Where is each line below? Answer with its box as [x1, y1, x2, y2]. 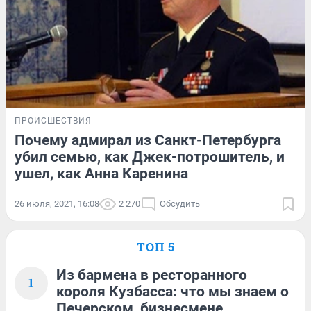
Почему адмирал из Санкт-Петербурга [15, 131, 281, 149]
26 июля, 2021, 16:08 [15, 198, 99, 209]
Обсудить [160, 198, 200, 209]
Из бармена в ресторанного [56, 266, 247, 283]
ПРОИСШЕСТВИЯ [15, 115, 92, 126]
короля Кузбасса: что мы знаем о [56, 283, 289, 300]
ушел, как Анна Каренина [15, 165, 188, 182]
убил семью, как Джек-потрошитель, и [15, 148, 285, 165]
